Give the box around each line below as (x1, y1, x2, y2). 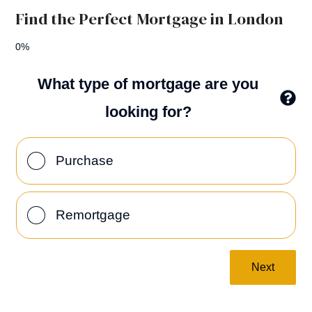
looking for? (104, 102, 192, 120)
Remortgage (56, 207, 131, 222)
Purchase (56, 153, 114, 168)
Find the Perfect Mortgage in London (15, 8, 284, 30)
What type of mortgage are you (38, 75, 259, 93)
